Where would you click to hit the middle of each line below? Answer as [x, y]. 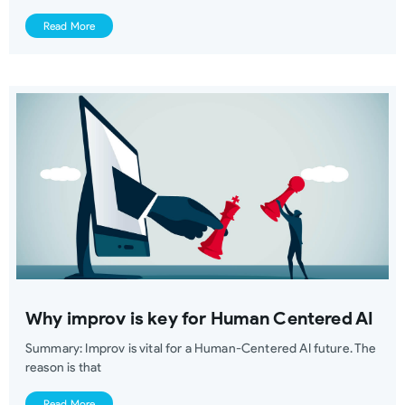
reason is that [64, 367]
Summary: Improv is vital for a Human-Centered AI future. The [201, 348]
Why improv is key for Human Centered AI [200, 318]
